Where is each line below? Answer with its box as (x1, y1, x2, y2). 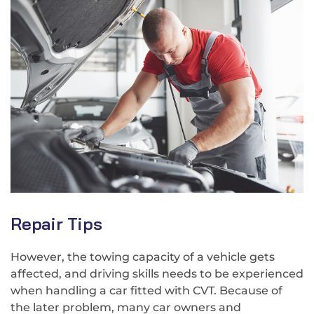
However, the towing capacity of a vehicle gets (11, 250, 275, 264)
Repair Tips (11, 213, 102, 235)
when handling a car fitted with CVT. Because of (11, 284, 282, 298)
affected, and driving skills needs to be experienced (11, 267, 303, 281)
